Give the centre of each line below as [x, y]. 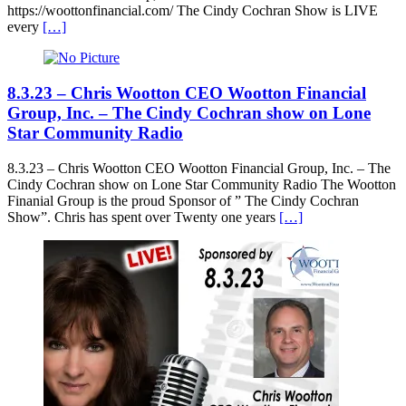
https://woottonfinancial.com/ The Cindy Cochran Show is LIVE [193, 11]
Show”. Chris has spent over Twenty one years [143, 217]
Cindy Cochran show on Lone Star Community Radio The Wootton [202, 184]
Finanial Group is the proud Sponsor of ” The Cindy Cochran [183, 200]
